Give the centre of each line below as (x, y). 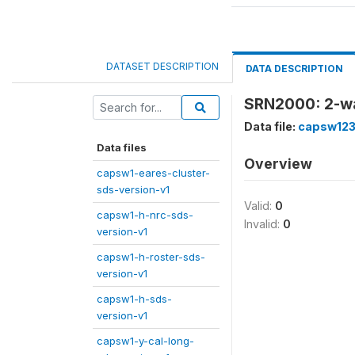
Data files (122, 147)
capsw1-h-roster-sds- (151, 257)
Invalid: (263, 224)
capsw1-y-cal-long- (145, 341)
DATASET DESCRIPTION (162, 66)
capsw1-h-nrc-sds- (145, 215)
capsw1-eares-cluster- (153, 173)
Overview (278, 164)
